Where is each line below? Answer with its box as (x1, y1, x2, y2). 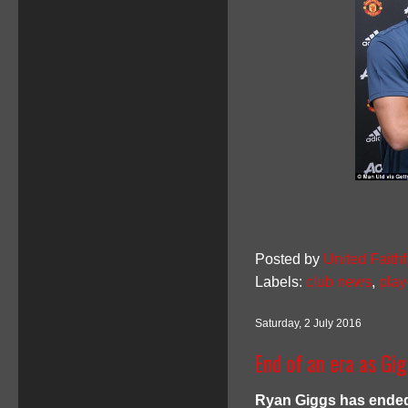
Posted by (255, 251, 323, 267)
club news (306, 274, 372, 290)
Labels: (255, 274, 306, 290)
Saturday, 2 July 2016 (255, 317, 362, 330)
